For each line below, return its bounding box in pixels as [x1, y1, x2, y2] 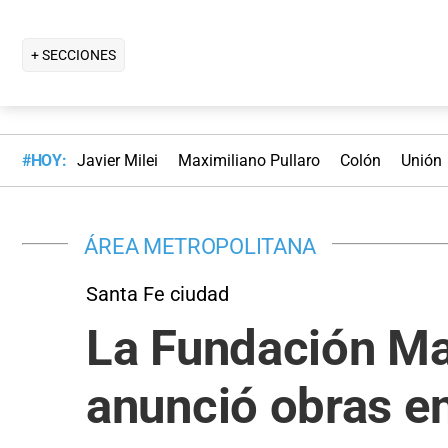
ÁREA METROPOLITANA [84, 232, 317, 259]
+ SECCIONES [31, 46, 116, 63]
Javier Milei [76, 151, 158, 171]
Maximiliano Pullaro [177, 151, 320, 171]
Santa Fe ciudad [86, 281, 229, 306]
